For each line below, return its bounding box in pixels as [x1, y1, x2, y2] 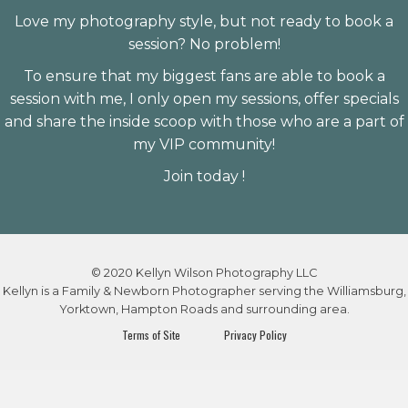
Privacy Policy [215, 327, 287, 342]
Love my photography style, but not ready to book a [15, 13, 393, 30]
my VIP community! [133, 136, 275, 153]
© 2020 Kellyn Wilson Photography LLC [91, 266, 317, 280]
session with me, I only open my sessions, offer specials [9, 90, 399, 107]
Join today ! [163, 168, 245, 185]
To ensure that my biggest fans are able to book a [23, 67, 385, 85]
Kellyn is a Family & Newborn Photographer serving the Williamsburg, [2, 284, 406, 298]
